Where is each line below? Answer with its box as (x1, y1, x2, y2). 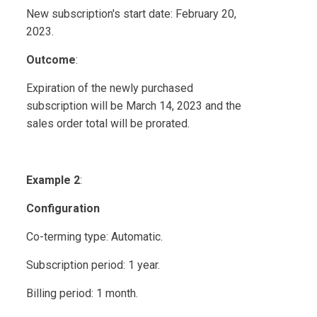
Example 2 (26, 173, 81, 187)
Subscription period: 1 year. (26, 258, 161, 272)
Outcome (26, 52, 76, 67)
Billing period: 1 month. (26, 286, 139, 300)
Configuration (26, 201, 100, 215)
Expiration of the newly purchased (26, 81, 194, 95)
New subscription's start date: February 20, (26, 6, 237, 21)
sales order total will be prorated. (26, 116, 190, 130)
